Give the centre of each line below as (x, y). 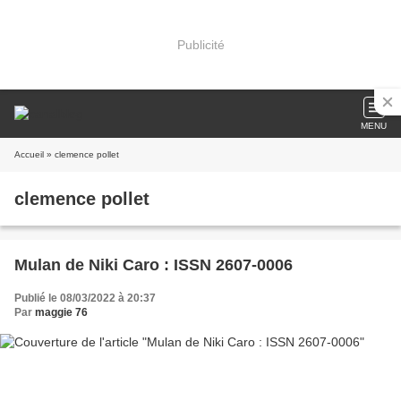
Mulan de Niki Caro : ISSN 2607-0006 (154, 265)
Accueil (29, 154)
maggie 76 (61, 312)
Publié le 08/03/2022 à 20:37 (85, 298)
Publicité (200, 44)
